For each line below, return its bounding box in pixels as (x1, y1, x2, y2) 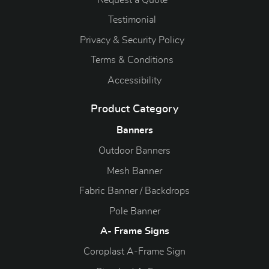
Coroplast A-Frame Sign (83, 246, 186, 256)
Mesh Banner (107, 166, 162, 176)
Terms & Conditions (91, 55, 174, 65)
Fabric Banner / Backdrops (79, 186, 190, 196)
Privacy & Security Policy (80, 35, 184, 45)
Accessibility (107, 76, 162, 86)
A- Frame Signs (100, 226, 169, 237)
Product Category (91, 103, 178, 115)
